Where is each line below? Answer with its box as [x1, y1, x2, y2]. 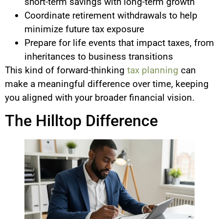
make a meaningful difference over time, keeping [5, 78, 209, 89]
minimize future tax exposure [24, 23, 144, 35]
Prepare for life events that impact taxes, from [24, 37, 214, 48]
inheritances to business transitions [24, 50, 173, 62]
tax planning [127, 64, 178, 76]
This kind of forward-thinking [5, 64, 127, 76]
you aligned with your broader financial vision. [5, 91, 195, 103]
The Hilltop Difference [5, 111, 158, 131]
